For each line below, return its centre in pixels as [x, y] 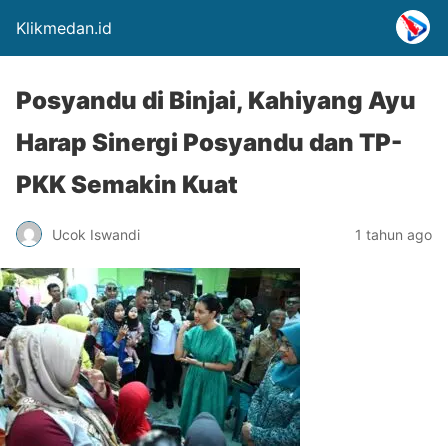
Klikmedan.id [64, 28]
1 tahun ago [393, 234]
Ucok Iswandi [96, 234]
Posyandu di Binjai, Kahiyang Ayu [216, 100]
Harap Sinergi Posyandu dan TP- [209, 142]
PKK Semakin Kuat [127, 184]
